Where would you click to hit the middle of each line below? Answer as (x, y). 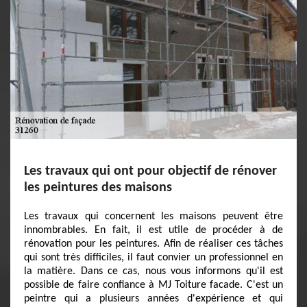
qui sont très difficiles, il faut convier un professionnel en (153, 258)
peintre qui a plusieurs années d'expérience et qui (153, 299)
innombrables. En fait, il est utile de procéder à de (153, 230)
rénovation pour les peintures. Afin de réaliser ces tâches (153, 244)
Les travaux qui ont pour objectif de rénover (150, 171)
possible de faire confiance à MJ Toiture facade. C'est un (153, 285)
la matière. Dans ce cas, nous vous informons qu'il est (153, 271)
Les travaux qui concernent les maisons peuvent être (153, 217)
